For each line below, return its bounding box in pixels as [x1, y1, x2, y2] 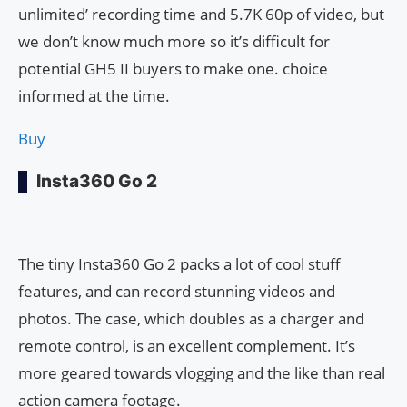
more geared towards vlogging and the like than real [18, 362, 385, 384]
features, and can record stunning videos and [18, 281, 335, 303]
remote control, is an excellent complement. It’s [18, 335, 355, 357]
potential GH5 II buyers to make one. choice [18, 58, 328, 80]
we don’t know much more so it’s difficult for [18, 31, 330, 53]
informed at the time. [18, 85, 170, 107]
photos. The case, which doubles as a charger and [18, 308, 364, 330]
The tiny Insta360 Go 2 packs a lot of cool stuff [18, 253, 341, 275]
